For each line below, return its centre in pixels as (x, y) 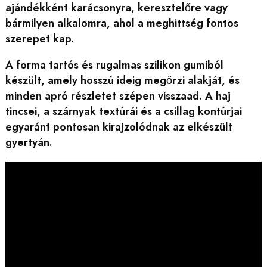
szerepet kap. (39, 38)
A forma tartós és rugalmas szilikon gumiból (114, 65)
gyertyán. (29, 143)
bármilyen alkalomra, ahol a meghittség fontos (122, 23)
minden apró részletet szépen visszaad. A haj (118, 96)
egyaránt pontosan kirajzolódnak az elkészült (119, 127)
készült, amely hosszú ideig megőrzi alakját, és (122, 81)
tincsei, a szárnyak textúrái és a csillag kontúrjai (123, 112)
